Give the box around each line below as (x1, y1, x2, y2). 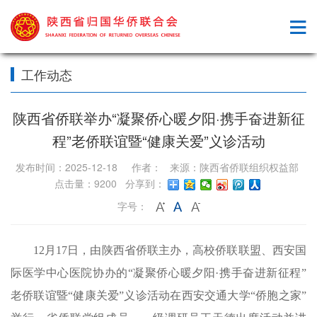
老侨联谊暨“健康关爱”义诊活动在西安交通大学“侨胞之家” (11, 289, 306, 301)
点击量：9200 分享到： (52, 175, 168, 190)
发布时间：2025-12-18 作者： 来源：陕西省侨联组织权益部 (16, 160, 301, 174)
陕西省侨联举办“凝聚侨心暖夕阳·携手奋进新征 (12, 108, 305, 128)
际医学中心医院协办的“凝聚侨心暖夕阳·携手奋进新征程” (11, 267, 306, 279)
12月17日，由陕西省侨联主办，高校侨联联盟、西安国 (33, 244, 306, 256)
